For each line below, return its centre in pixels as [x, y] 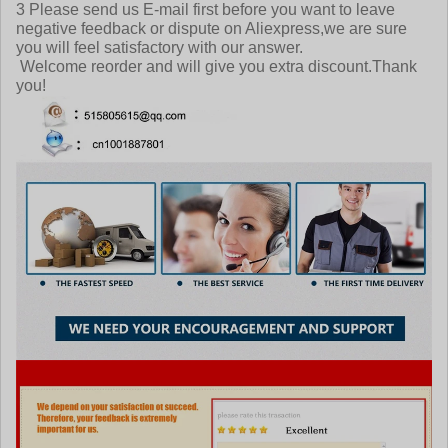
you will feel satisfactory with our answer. [159, 47]
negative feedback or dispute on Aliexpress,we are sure [211, 28]
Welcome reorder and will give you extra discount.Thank [216, 66]
